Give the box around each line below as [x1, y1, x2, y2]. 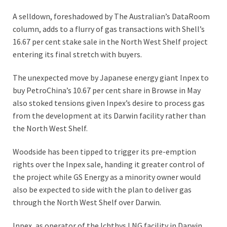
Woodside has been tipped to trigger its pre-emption [13, 146, 196, 157]
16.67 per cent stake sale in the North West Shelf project [13, 36, 208, 47]
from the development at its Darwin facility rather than [13, 110, 206, 121]
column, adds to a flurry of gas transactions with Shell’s [13, 24, 205, 34]
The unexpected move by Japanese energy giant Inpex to [13, 72, 209, 83]
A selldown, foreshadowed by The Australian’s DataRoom [13, 11, 210, 22]
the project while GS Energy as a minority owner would [13, 171, 201, 182]
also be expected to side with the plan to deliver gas [13, 184, 192, 195]
